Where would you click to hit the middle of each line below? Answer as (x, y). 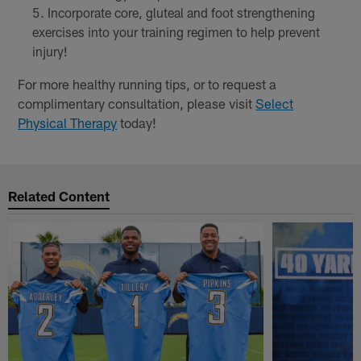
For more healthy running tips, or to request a (147, 83)
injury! (50, 51)
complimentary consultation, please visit (137, 103)
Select (275, 103)
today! (137, 122)
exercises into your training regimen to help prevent (176, 31)
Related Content (59, 196)
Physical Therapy (68, 122)
